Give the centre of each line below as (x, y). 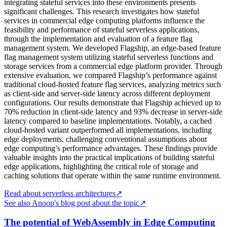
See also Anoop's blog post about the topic (72, 203)
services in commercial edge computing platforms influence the (104, 20)
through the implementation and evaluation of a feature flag (98, 39)
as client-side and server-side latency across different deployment (107, 93)
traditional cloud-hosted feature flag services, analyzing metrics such (112, 84)
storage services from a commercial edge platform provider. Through (113, 66)
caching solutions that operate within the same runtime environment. (112, 175)
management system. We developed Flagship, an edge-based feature (112, 48)
